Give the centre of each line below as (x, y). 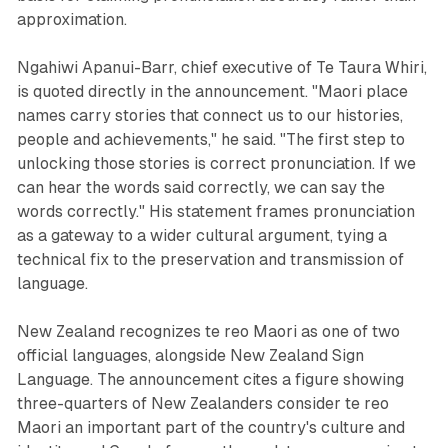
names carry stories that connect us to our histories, (209, 115)
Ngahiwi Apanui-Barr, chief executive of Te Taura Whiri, (221, 67)
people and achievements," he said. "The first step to (210, 139)
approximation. (71, 19)
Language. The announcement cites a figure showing (210, 379)
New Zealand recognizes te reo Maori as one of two (208, 331)
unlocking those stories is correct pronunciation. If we (216, 163)
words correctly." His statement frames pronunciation (215, 211)
